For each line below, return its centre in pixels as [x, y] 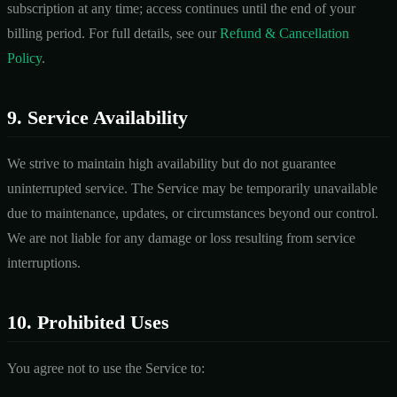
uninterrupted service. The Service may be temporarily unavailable [192, 188]
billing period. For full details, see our [113, 33]
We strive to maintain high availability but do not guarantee [171, 163]
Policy [24, 58]
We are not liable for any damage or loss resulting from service [181, 237]
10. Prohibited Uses [88, 322]
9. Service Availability [97, 117]
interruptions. [44, 262]
